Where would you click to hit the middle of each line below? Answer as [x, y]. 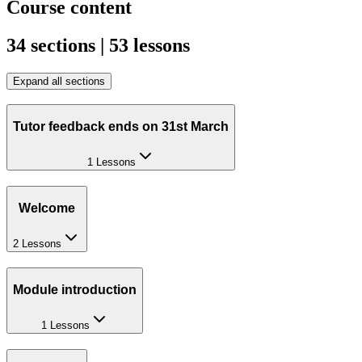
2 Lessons [37, 244]
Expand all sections [59, 81]
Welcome [47, 208]
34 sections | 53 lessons [98, 45]
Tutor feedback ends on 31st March [121, 126]
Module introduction [75, 289]
